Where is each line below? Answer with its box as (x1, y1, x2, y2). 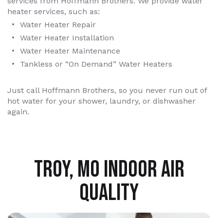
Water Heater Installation (20, 33, 114, 42)
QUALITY (79, 179, 139, 207)
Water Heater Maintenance (20, 46, 120, 55)
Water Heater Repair (20, 19, 96, 29)
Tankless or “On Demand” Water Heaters (20, 59, 172, 69)
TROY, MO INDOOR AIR (34, 155, 184, 183)
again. (7, 107, 29, 116)
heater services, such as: (7, 6, 100, 16)
